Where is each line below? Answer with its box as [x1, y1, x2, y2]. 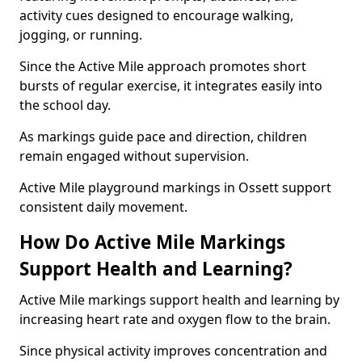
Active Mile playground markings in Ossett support [19, 179, 331, 196]
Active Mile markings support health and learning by [19, 291, 339, 309]
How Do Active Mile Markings [19, 229, 285, 255]
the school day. [19, 96, 111, 114]
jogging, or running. [19, 26, 142, 44]
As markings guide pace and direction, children [19, 128, 307, 145]
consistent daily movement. [19, 198, 187, 216]
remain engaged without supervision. [19, 147, 249, 165]
